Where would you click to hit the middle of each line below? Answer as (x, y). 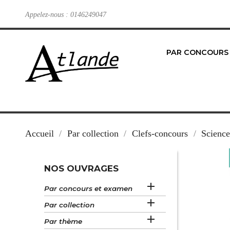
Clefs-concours (160, 133)
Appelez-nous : (47, 14)
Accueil (39, 133)
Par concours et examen (89, 188)
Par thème (63, 221)
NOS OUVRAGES (82, 168)
